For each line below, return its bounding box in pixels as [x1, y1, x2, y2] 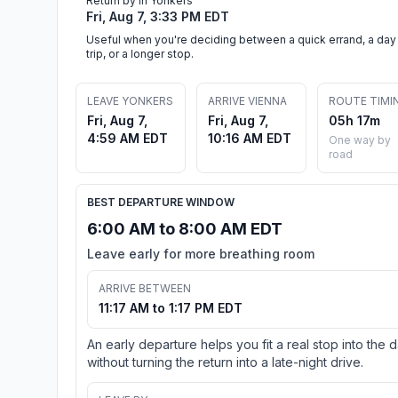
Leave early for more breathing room [87, 245, 314, 261]
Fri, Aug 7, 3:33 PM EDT [86, 8, 229, 24]
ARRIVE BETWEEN [99, 281, 191, 295]
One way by [329, 132, 391, 147]
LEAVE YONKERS [87, 93, 173, 107]
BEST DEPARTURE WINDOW [87, 195, 235, 209]
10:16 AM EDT [208, 130, 291, 146]
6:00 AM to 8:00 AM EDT [87, 219, 283, 238]
